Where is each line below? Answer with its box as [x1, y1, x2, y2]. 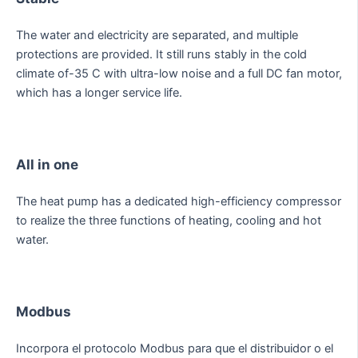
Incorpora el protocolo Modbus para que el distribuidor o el [16, 341, 333, 356]
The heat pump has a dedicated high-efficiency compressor [16, 194, 341, 209]
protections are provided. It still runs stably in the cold [16, 46, 307, 62]
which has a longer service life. [16, 85, 182, 100]
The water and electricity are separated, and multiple [16, 27, 298, 42]
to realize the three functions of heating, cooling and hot [16, 213, 321, 229]
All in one [16, 156, 78, 173]
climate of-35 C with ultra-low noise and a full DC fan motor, [16, 66, 342, 81]
